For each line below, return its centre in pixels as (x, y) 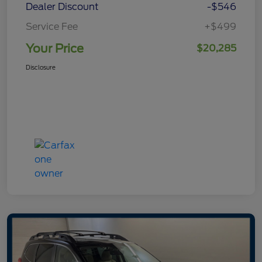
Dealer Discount (62, 7)
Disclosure (41, 68)
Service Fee (52, 27)
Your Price (55, 49)
